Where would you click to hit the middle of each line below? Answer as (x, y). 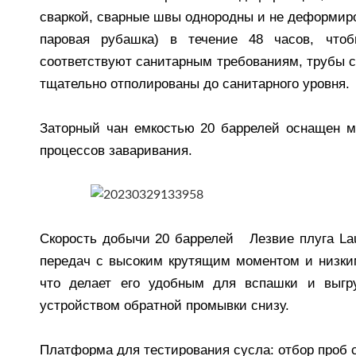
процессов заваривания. (116, 151)
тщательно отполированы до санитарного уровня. (195, 84)
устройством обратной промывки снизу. (164, 306)
